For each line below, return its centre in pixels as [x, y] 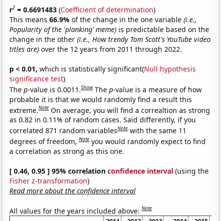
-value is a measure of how [158, 89]
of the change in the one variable [128, 19]
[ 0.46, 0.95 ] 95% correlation [59, 171]
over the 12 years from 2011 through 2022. [111, 49]
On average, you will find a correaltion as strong [131, 110]
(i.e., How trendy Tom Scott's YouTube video [144, 39]
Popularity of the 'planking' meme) [63, 29]
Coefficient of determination [107, 9]
